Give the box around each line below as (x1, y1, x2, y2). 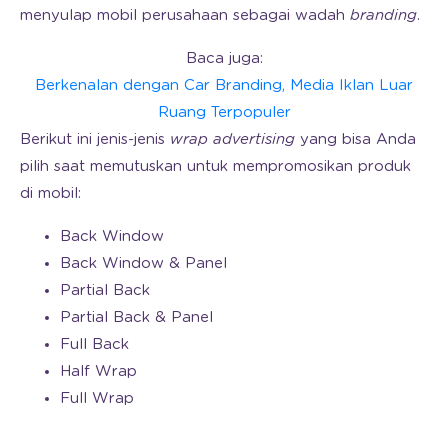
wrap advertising (170, 131, 295, 147)
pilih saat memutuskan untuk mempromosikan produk (20, 158, 411, 174)
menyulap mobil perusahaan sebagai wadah (20, 7, 350, 23)
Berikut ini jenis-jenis (20, 131, 170, 147)
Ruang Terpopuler (157, 104, 291, 120)
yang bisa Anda (295, 131, 416, 147)
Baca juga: (185, 50, 263, 66)
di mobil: (20, 185, 81, 201)
